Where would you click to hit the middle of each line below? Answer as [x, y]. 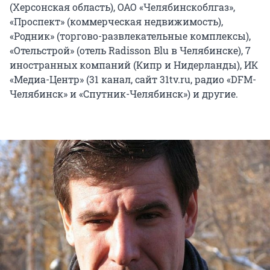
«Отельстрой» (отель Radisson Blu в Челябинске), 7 [130, 50]
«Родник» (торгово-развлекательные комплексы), [130, 36]
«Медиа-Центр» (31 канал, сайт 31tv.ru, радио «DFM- [133, 79]
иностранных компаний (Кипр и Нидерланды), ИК [134, 64]
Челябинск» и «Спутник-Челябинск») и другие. [124, 93]
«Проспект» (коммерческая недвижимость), [116, 21]
